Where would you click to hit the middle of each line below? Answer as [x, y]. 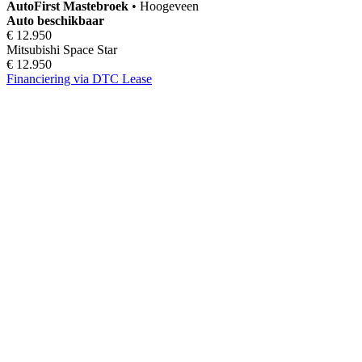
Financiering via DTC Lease [79, 78]
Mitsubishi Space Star [62, 49]
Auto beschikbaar [55, 20]
